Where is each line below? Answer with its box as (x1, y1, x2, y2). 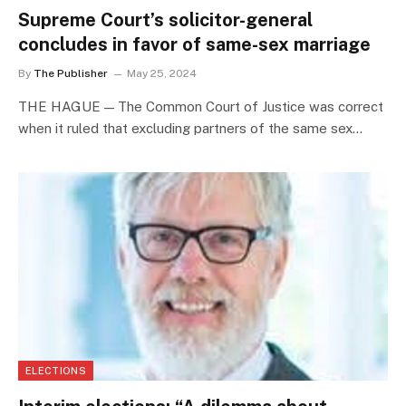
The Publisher (34, 67, 108, 81)
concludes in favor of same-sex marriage (18, 34, 371, 56)
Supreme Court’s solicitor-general (18, 9, 313, 32)
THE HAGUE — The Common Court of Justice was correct (18, 99, 383, 115)
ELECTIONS (25, 364, 86, 376)
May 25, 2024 (127, 67, 197, 81)
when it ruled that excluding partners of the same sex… (18, 121, 362, 137)
